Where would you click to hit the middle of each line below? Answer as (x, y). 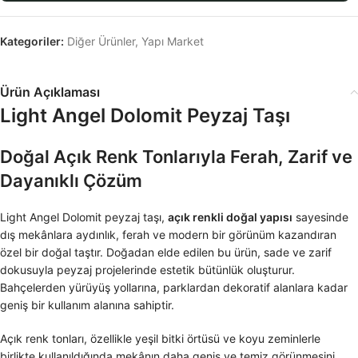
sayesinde (320, 217)
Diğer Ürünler (101, 41)
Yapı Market (173, 41)
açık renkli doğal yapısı (230, 217)
